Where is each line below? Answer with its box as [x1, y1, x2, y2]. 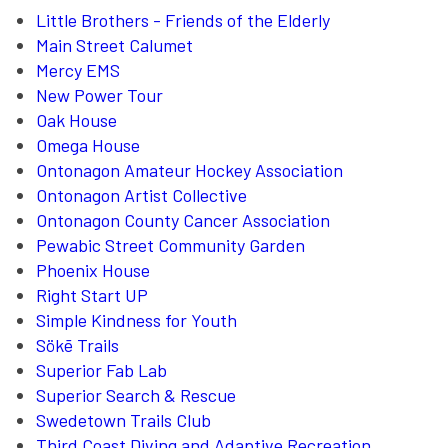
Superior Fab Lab [36, 359, 168, 382]
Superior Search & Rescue [36, 384, 237, 407]
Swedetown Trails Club [36, 409, 212, 432]
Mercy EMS [36, 59, 121, 82]
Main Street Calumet [36, 34, 202, 57]
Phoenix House [36, 259, 151, 282]
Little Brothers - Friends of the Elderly [36, 9, 339, 32]
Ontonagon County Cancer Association [36, 209, 331, 232]
